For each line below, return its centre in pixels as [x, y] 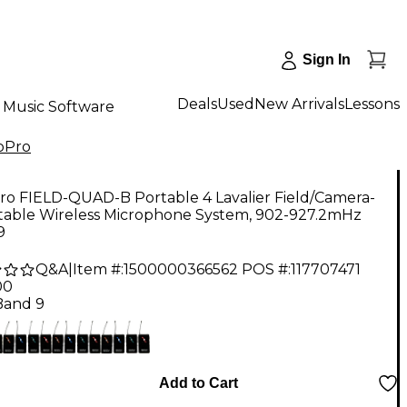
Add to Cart [198, 383]
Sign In [327, 60]
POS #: [266, 270]
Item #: [98, 270]
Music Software [59, 106]
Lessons [372, 104]
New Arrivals [299, 104]
